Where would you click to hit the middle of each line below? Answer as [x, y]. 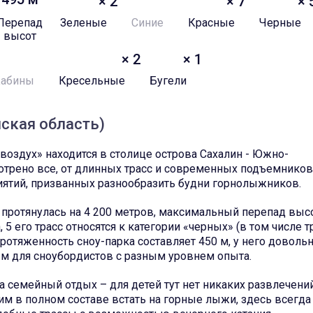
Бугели [168, 81]
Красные [212, 23]
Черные [281, 23]
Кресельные [92, 81]
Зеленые [84, 23]
